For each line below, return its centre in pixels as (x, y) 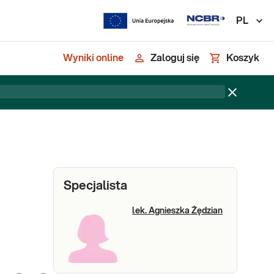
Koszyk (243, 58)
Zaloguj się (175, 58)
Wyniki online (93, 58)
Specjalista (95, 186)
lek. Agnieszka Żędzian (177, 211)
